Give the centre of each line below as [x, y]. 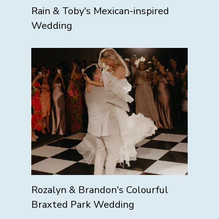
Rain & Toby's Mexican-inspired [100, 11]
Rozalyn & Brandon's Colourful [100, 190]
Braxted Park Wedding [83, 204]
